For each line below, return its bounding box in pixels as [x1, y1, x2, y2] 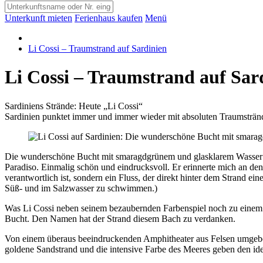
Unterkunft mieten [5, 13, 72, 23]
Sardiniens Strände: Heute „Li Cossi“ [5, 100, 143, 111]
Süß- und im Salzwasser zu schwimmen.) [5, 183, 157, 193]
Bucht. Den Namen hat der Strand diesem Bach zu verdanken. [5, 213, 235, 224]
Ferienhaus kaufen [75, 13, 143, 23]
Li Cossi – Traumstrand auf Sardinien [28, 43, 167, 53]
